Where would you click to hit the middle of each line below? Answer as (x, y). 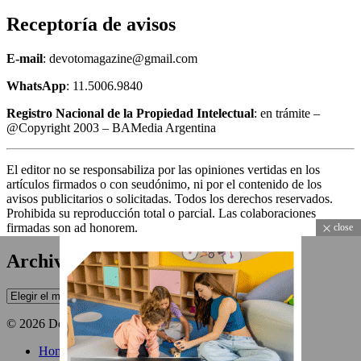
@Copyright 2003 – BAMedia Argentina (111, 127)
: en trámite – (287, 113)
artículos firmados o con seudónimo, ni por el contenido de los (164, 184)
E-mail (25, 58)
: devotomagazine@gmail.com (120, 58)
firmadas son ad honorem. (72, 227)
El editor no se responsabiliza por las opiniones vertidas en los (163, 169)
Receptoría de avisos (91, 24)
